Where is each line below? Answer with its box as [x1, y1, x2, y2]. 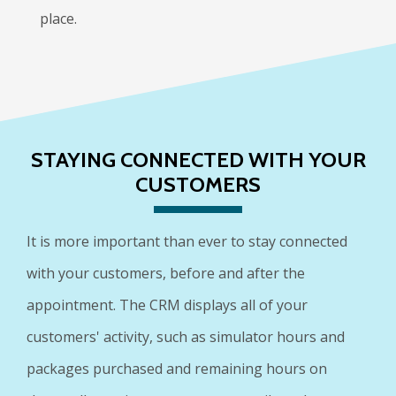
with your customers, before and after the [27, 263, 305, 283]
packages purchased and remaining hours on [27, 358, 327, 378]
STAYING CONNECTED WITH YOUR [30, 146, 366, 172]
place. [40, 9, 77, 28]
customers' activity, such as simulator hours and [27, 326, 345, 346]
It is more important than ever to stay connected [27, 231, 347, 251]
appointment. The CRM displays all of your [27, 294, 308, 315]
